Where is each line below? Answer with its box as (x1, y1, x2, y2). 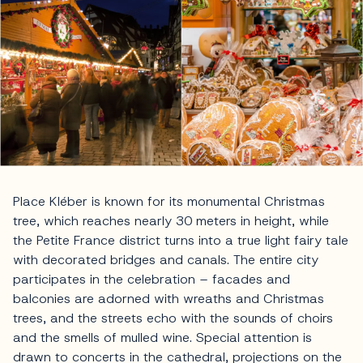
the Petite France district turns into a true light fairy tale (13, 231, 348, 249)
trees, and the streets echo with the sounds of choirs (13, 309, 333, 327)
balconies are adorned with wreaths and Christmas (13, 289, 324, 307)
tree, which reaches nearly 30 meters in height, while (13, 211, 329, 229)
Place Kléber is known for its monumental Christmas (13, 192, 325, 210)
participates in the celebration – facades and (13, 270, 290, 288)
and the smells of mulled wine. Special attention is (13, 328, 312, 346)
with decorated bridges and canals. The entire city (13, 250, 318, 268)
